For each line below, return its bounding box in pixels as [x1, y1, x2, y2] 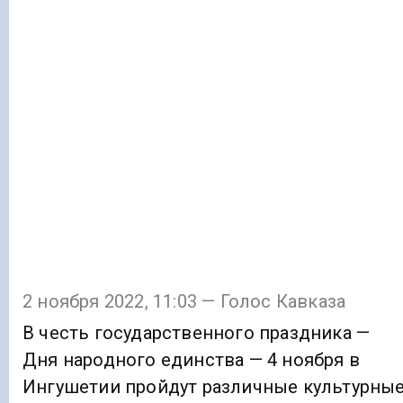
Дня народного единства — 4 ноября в [22, 349, 360, 372]
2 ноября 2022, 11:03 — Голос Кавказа [22, 291, 346, 313]
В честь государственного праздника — [22, 322, 371, 345]
